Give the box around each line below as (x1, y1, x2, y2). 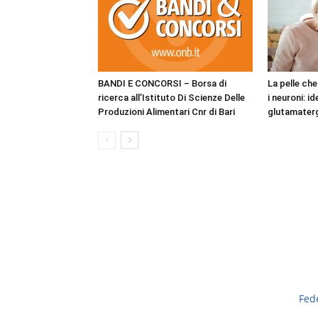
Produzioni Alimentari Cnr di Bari (98, 106, 235, 117)
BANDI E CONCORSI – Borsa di (98, 78, 226, 89)
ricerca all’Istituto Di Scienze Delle (98, 92, 245, 103)
